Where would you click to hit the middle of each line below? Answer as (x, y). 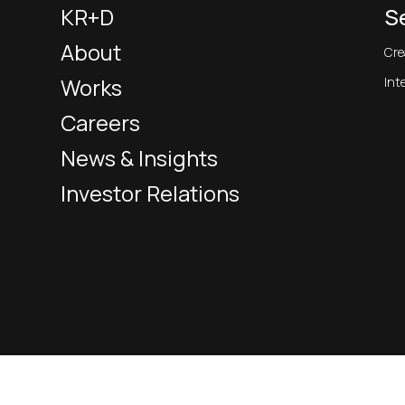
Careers (101, 123)
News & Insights (140, 158)
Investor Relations (151, 193)
